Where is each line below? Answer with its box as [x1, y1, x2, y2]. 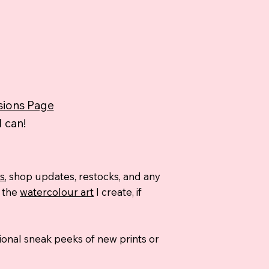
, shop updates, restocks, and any [5, 169, 161, 183]
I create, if [94, 185, 142, 198]
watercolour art [20, 185, 94, 198]
